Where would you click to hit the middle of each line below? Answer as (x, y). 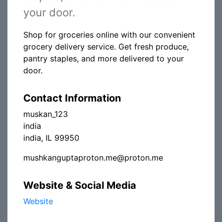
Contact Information (72, 98)
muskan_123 (46, 114)
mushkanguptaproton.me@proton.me (93, 158)
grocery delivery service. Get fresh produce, (106, 47)
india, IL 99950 (51, 138)
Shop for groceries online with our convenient (109, 35)
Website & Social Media (80, 185)
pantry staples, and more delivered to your (104, 58)
